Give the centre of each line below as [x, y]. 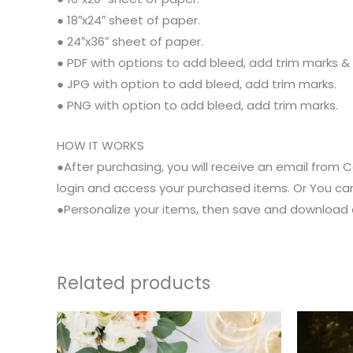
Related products [134, 282]
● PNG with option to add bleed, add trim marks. [197, 105]
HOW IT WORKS [100, 145]
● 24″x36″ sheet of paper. [130, 41]
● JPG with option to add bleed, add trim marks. [197, 84]
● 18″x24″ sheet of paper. [128, 20]
